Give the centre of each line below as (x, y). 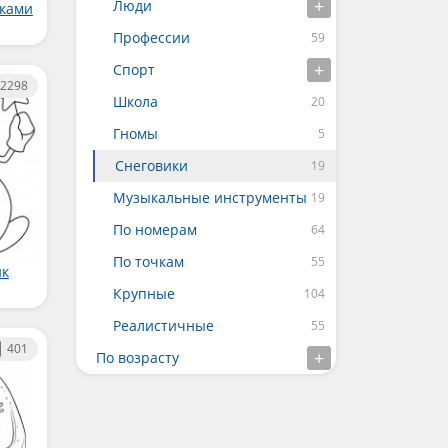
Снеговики (151, 165)
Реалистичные (163, 325)
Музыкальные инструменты (210, 197)
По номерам (155, 229)
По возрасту (137, 357)
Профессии (151, 37)
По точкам (148, 261)
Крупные (144, 293)
